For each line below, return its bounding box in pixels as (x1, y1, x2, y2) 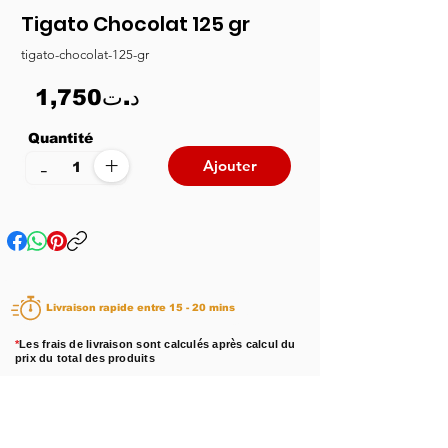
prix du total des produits (15, 351, 155, 364)
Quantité (28, 129, 98, 146)
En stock (100, 394, 157, 409)
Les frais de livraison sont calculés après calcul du (19, 337, 296, 350)
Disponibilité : (18, 394, 95, 409)
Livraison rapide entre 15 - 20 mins (169, 302, 235, 314)
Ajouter (202, 156, 257, 176)
